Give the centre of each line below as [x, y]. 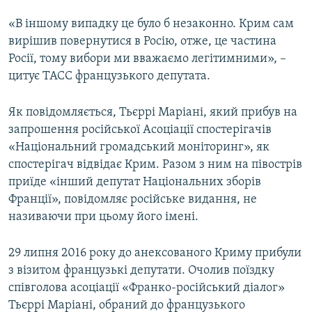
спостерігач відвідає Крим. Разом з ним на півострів [155, 165]
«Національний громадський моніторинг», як [139, 148]
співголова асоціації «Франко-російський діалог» [147, 288]
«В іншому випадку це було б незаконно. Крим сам [151, 24]
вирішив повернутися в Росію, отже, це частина [142, 42]
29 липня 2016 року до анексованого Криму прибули [155, 253]
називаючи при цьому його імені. [103, 217]
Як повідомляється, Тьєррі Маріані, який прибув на [153, 113]
